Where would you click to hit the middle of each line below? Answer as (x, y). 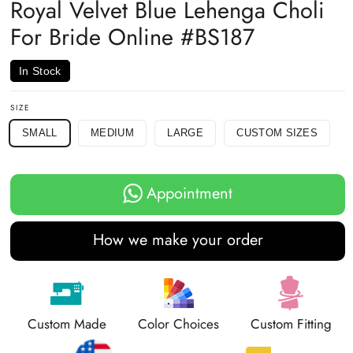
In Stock (40, 71)
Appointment (190, 193)
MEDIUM (112, 133)
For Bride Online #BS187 (132, 37)
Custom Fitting (291, 324)
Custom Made (67, 324)
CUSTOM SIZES (277, 133)
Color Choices (179, 324)
